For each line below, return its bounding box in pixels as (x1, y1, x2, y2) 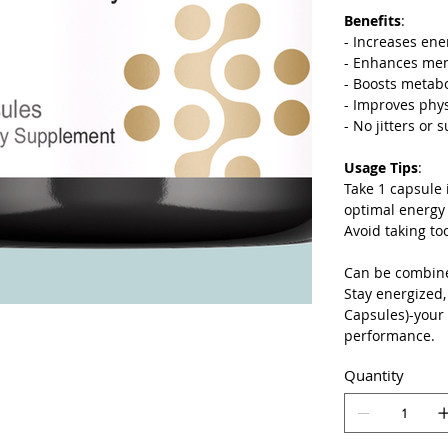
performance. (344, 326, 435, 345)
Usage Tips (344, 158, 418, 177)
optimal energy (344, 200, 445, 219)
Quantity (344, 366, 404, 385)
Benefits (344, 11, 401, 30)
